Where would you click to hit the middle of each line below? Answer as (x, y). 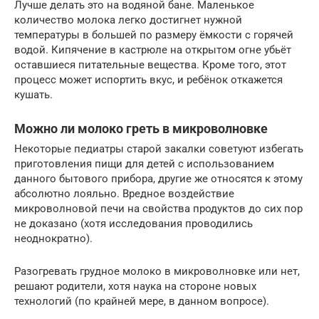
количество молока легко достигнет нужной (128, 20)
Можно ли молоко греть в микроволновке (141, 128)
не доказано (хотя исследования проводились (134, 223)
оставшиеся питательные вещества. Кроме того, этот (150, 64)
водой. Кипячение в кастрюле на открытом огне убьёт (153, 49)
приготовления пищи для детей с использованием (144, 163)
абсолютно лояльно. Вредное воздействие (124, 193)
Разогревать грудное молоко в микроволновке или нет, (157, 271)
